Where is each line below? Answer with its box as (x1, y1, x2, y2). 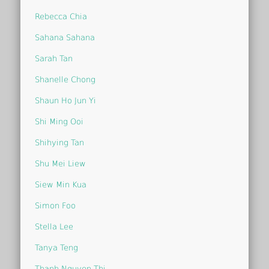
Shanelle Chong (35, 74, 96, 84)
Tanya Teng (35, 243, 79, 252)
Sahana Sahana (35, 32, 95, 42)
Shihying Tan (35, 138, 85, 147)
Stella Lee (35, 222, 74, 231)
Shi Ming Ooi (35, 116, 84, 126)
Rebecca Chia (35, 11, 88, 21)
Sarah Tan (35, 53, 73, 63)
